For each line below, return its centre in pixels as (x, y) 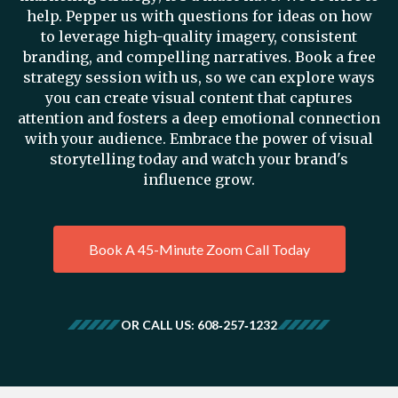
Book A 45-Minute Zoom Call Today (199, 249)
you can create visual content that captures (199, 97)
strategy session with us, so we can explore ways (199, 77)
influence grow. (199, 179)
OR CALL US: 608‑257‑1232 (199, 324)
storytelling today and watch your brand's (199, 159)
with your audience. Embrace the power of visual (199, 138)
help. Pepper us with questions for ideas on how (199, 16)
